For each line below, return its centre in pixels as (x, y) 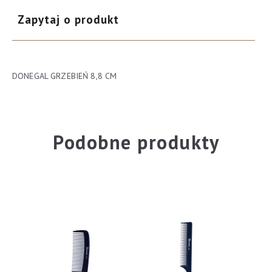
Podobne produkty (136, 142)
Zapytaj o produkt (68, 19)
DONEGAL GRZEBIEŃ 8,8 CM (65, 76)
